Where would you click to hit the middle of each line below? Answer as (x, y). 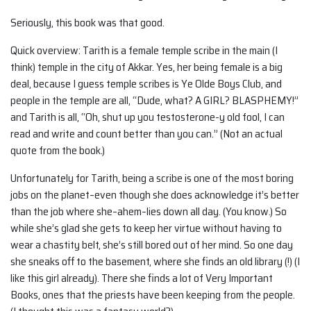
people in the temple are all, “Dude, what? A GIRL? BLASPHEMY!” (154, 101)
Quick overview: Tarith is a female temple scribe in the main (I (144, 51)
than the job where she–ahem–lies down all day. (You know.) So (149, 212)
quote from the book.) (58, 151)
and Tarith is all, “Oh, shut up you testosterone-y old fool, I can (148, 117)
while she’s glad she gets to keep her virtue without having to (146, 228)
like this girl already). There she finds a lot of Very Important (142, 278)
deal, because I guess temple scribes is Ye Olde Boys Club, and (146, 84)
